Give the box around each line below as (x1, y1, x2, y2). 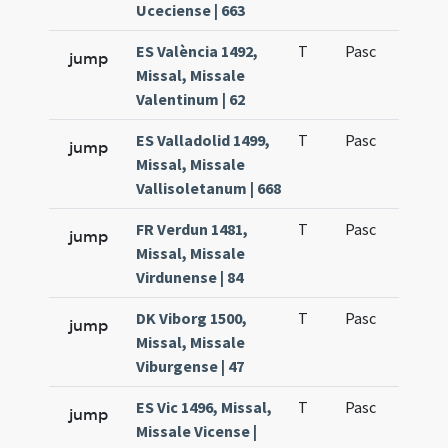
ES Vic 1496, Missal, (136, 397, 273, 417)
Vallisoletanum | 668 (136, 178, 282, 198)
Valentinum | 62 (136, 89, 246, 109)
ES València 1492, (136, 41, 259, 61)
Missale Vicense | (136, 421, 258, 441)
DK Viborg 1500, (136, 308, 248, 328)
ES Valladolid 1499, (136, 130, 271, 150)
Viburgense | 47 (136, 356, 245, 376)
